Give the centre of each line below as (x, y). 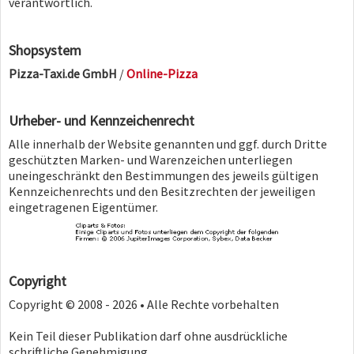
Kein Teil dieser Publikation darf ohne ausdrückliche (148, 336)
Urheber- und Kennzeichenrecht (102, 120)
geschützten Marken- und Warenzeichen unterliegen (151, 159)
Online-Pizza (162, 73)
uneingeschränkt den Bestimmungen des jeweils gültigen (164, 175)
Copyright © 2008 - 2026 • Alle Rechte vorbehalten (144, 305)
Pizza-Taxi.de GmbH (63, 73)
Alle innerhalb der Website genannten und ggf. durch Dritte (168, 143)
